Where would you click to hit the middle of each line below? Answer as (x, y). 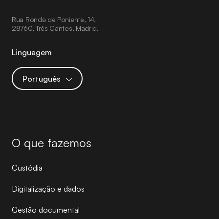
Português (41, 78)
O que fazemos (52, 143)
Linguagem (32, 52)
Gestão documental (46, 210)
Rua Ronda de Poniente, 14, (54, 19)
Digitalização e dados (48, 189)
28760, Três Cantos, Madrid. (55, 28)
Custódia (27, 168)
